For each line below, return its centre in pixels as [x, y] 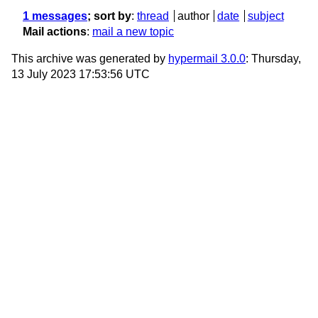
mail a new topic [133, 32]
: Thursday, [273, 59]
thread [153, 16]
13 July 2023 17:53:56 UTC [81, 75]
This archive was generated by [90, 59]
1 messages [55, 16]
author [193, 16]
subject [265, 16]
